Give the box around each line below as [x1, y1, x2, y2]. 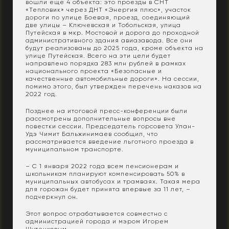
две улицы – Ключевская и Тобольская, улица [26, 21, 181, 29]
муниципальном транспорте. [26, 146, 124, 153]
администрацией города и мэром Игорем [26, 218, 169, 225]
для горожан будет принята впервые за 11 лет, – [26, 186, 191, 193]
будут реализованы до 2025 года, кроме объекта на [26, 44, 203, 52]
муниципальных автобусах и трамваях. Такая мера [26, 178, 200, 186]
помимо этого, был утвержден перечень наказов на [26, 83, 202, 90]
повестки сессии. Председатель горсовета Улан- [26, 123, 195, 130]
